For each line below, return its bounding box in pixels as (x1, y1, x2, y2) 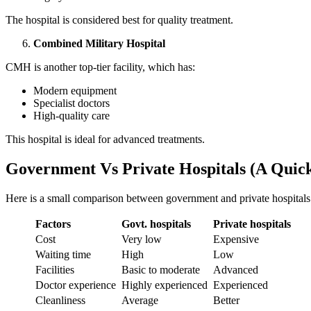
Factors (35, 217, 74, 230)
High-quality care (33, 110, 110, 121)
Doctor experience (35, 278, 119, 291)
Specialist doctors (33, 97, 112, 109)
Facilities (35, 263, 74, 276)
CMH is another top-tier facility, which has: (6, 61, 195, 73)
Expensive (213, 233, 259, 245)
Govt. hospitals (121, 217, 191, 230)
